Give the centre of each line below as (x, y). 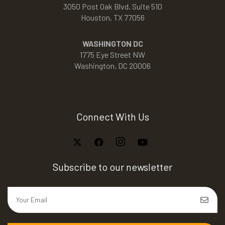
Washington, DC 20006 (113, 65)
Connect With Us (113, 116)
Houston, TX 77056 (113, 17)
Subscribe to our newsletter (113, 166)
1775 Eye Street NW (113, 54)
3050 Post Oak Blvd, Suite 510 (113, 6)
